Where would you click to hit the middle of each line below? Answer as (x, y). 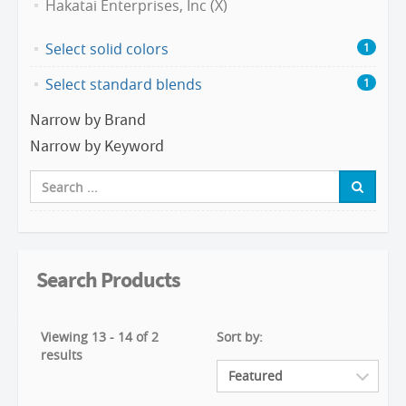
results (62, 355)
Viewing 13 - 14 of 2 (100, 337)
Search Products (108, 280)
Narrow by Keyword (97, 145)
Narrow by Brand (88, 119)
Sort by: (240, 337)
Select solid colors (107, 49)
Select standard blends (124, 84)
